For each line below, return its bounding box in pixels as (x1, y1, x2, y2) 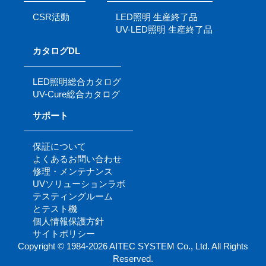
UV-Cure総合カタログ (33, 89, 120, 100)
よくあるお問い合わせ (33, 154, 122, 164)
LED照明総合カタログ (33, 77, 121, 87)
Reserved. (113, 254, 153, 264)
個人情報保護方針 (33, 216, 104, 227)
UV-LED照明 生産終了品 (116, 24, 213, 35)
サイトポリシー (33, 229, 95, 239)
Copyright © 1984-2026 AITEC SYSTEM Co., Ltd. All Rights (18, 241, 248, 252)
